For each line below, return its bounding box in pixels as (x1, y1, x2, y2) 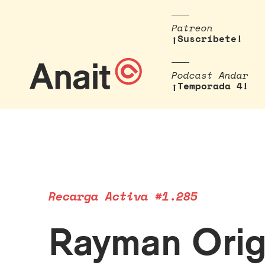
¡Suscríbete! (172, 31, 243, 46)
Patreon (172, 21, 213, 35)
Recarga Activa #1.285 (49, 188, 198, 205)
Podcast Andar (172, 68, 248, 82)
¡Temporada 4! (172, 79, 248, 93)
